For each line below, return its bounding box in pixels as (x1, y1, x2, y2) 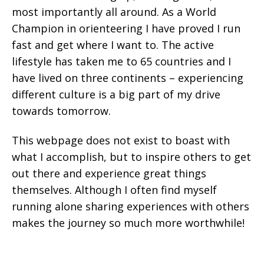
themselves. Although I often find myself (12, 182, 217, 197)
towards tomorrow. (12, 103, 111, 118)
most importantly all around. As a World (12, 4, 216, 19)
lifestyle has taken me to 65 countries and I (12, 54, 231, 68)
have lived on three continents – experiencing (12, 70, 243, 85)
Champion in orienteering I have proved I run (12, 21, 240, 35)
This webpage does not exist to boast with (12, 133, 230, 147)
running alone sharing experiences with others (12, 199, 249, 213)
